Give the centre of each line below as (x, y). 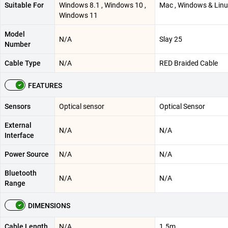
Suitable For (24, 5)
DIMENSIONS (49, 206)
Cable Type (23, 63)
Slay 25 (171, 39)
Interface (19, 135)
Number (18, 44)
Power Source (27, 154)
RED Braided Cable (189, 63)
